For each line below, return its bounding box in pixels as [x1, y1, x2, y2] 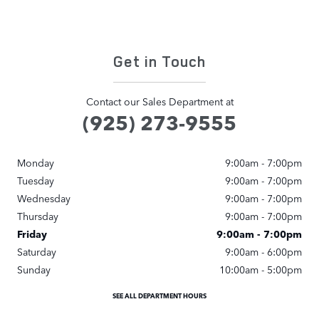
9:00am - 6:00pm [225, 244, 302, 258]
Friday [17, 226, 47, 241]
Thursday [17, 208, 58, 223]
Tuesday [17, 172, 54, 187]
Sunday [17, 261, 51, 276]
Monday [17, 155, 54, 169]
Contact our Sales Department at [85, 93, 234, 108]
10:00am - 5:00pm [219, 261, 302, 276]
